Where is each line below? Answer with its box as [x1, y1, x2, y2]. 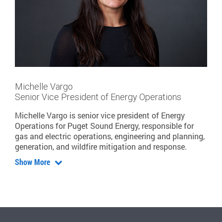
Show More [15, 157, 52, 167]
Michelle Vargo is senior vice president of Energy [15, 110, 185, 121]
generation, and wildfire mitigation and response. [15, 141, 187, 152]
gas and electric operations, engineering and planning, [15, 131, 205, 142]
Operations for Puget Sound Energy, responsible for [15, 120, 194, 131]
